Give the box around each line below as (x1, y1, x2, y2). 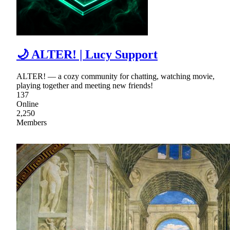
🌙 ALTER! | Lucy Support (16, 47, 158, 61)
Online (16, 99, 39, 108)
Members (16, 118, 47, 127)
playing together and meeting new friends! (16, 81, 153, 90)
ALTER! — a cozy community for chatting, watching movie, (16, 71, 215, 81)
